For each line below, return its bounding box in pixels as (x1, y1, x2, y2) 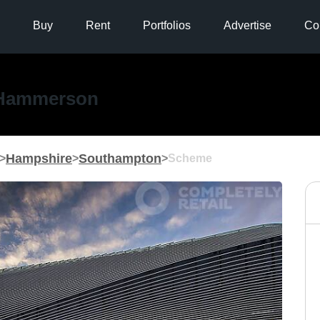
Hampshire (6, 151, 72, 166)
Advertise (223, 19, 271, 31)
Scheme (168, 152, 212, 164)
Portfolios (142, 19, 191, 31)
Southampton (79, 151, 161, 166)
